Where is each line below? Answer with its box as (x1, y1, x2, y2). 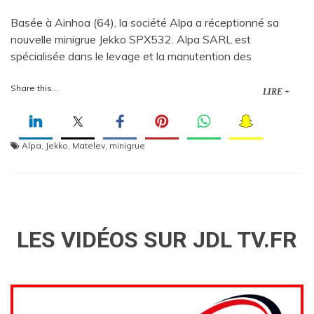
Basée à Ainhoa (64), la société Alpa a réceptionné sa (11, 15, 279, 29)
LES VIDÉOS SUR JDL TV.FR (17, 226, 297, 253)
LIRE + (263, 86, 289, 97)
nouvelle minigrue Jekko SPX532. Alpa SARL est (11, 32, 251, 46)
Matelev (72, 139, 105, 151)
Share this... (11, 82, 58, 93)
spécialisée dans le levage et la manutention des (11, 48, 252, 63)
